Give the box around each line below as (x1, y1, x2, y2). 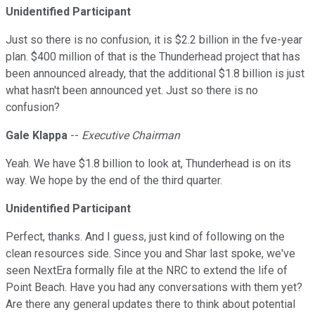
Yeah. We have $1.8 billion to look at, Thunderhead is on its (6, 157, 291, 171)
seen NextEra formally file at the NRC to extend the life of (6, 264, 288, 278)
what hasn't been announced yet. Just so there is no (6, 84, 258, 98)
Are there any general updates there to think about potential (6, 297, 295, 311)
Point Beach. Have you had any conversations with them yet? (6, 281, 302, 295)
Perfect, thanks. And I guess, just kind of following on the (6, 230, 285, 244)
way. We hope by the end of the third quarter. (6, 174, 222, 188)
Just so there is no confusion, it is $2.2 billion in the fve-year (6, 33, 302, 47)
